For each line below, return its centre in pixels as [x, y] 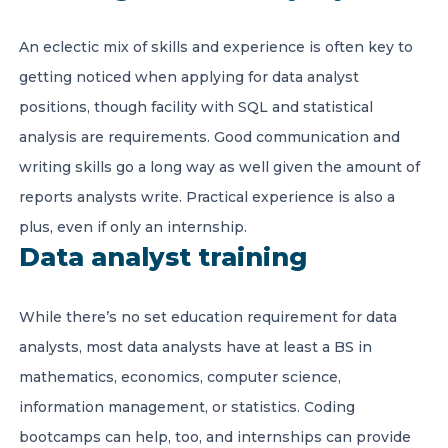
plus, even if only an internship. [133, 227]
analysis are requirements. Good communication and [209, 137]
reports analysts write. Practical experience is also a [207, 197]
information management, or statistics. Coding [187, 407]
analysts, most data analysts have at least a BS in [195, 347]
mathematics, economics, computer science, [180, 377]
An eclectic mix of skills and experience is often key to [216, 47]
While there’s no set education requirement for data [208, 317]
